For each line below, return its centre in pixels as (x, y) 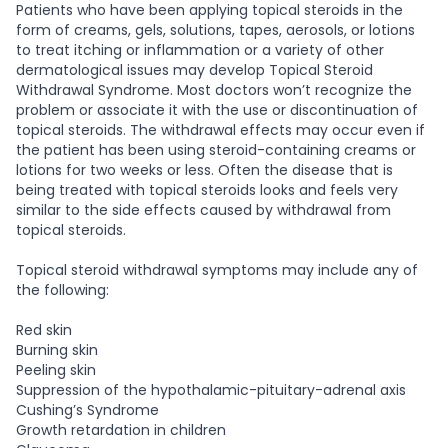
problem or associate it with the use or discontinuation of (217, 109)
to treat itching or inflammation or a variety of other (200, 49)
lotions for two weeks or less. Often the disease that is (204, 169)
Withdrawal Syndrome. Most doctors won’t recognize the (214, 89)
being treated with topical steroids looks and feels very (207, 189)
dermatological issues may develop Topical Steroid (194, 69)
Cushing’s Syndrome (87, 409)
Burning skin (57, 349)
